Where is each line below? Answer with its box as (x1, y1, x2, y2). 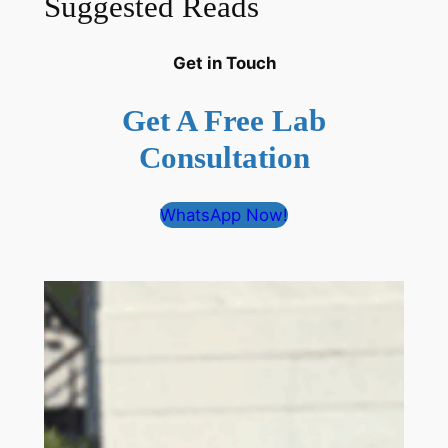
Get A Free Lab (122, 103, 326, 139)
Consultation (138, 140, 310, 176)
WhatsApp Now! (160, 204, 288, 225)
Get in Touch (172, 53, 276, 74)
